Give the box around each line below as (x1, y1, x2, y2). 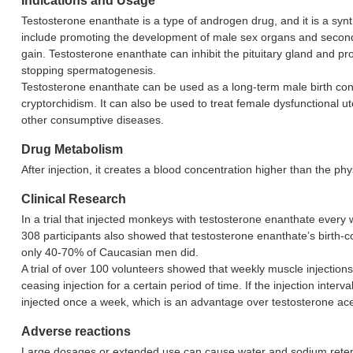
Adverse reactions (20, 325, 131, 338)
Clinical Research (20, 192, 126, 206)
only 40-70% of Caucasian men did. (20, 246, 199, 258)
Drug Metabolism (20, 143, 123, 156)
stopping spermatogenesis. (20, 64, 156, 76)
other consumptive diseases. (20, 113, 164, 126)
